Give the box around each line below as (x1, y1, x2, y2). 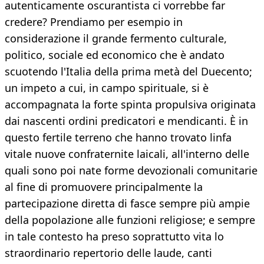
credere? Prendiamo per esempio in (5, 15, 183, 29)
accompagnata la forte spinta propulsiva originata (5, 97, 256, 112)
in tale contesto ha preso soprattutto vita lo (5, 229, 224, 244)
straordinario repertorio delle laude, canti (5, 246, 212, 260)
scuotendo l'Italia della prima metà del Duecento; (5, 64, 252, 79)
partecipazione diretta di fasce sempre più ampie (5, 196, 250, 211)
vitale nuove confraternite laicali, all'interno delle (5, 147, 249, 161)
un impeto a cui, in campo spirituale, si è (5, 81, 209, 95)
